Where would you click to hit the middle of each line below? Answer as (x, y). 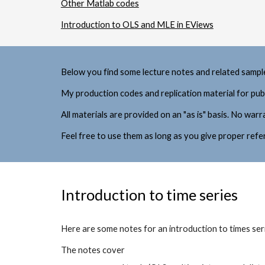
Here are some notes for (109, 229)
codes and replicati (156, 93)
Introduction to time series (149, 195)
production (98, 93)
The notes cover (93, 250)
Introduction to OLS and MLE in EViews (137, 25)
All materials (85, 114)
